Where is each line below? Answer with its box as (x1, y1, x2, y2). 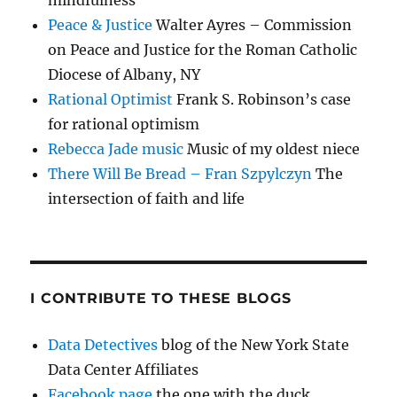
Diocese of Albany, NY (48, 66, 201, 84)
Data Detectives (48, 336, 159, 354)
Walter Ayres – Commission (152, 16, 353, 35)
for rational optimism (48, 115, 200, 134)
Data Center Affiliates (48, 361, 199, 379)
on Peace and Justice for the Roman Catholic (48, 41, 358, 59)
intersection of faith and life (48, 190, 245, 208)
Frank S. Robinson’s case (173, 90, 352, 109)
